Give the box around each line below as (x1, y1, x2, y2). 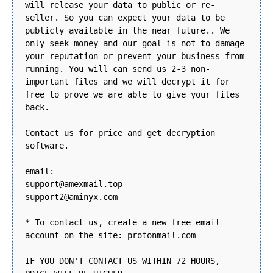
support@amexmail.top (25, 179, 122, 190)
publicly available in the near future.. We (25, 26, 230, 36)
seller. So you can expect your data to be (25, 13, 225, 23)
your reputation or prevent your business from (25, 51, 244, 62)
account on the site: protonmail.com (25, 230, 196, 241)
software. (25, 141, 69, 151)
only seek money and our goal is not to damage (25, 38, 244, 49)
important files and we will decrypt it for (25, 77, 230, 87)
